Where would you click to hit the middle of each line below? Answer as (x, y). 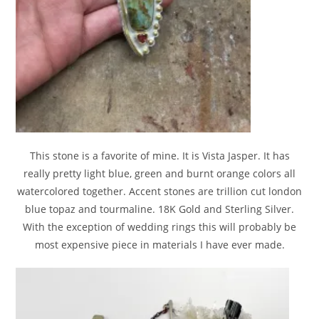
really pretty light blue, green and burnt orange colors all (159, 174)
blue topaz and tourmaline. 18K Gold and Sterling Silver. (159, 209)
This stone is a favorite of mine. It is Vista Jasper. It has (159, 156)
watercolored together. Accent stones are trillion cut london (159, 192)
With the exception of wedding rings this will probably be (159, 227)
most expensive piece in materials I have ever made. (159, 245)
